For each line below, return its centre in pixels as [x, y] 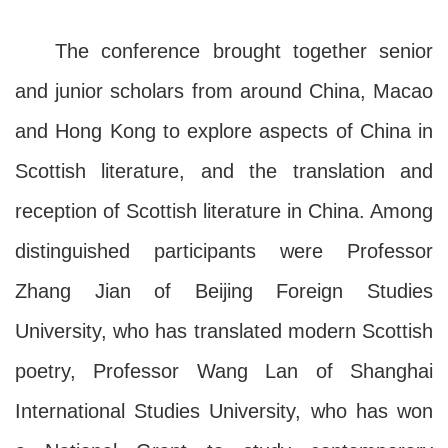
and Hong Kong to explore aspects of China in [224, 130]
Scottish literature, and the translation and [224, 170]
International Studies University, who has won [224, 410]
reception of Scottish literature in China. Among [224, 210]
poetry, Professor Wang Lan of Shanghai [224, 370]
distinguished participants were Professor [224, 250]
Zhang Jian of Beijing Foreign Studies [224, 290]
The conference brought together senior [244, 50]
